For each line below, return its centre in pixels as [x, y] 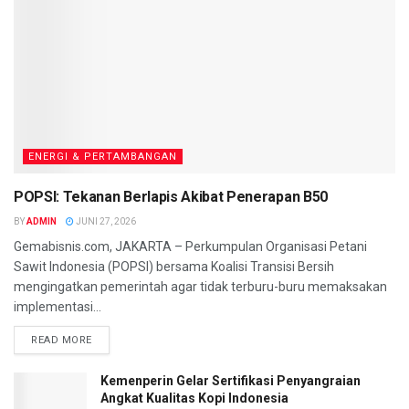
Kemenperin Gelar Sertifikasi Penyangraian [231, 381]
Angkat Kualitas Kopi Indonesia [194, 399]
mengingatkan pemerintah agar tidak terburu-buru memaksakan [200, 287]
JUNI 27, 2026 [105, 222]
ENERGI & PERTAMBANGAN [103, 157]
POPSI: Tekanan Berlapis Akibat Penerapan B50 [171, 197]
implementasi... [58, 307]
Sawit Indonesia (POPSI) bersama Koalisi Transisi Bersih [174, 267]
